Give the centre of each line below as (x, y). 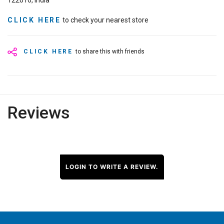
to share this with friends (110, 52)
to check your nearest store (105, 20)
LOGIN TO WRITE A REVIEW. (112, 167)
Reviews (39, 113)
